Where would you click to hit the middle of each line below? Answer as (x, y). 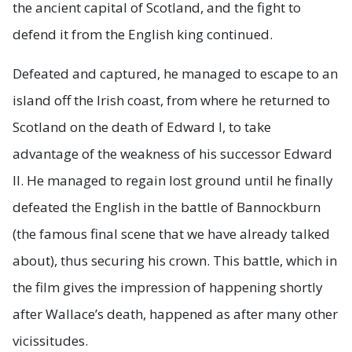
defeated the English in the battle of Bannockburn (167, 207)
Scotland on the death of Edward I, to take (142, 127)
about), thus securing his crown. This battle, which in (175, 261)
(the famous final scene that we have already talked (171, 234)
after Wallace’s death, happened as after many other (175, 314)
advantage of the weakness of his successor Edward (172, 154)
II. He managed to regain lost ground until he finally (173, 181)
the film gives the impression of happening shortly (168, 288)
